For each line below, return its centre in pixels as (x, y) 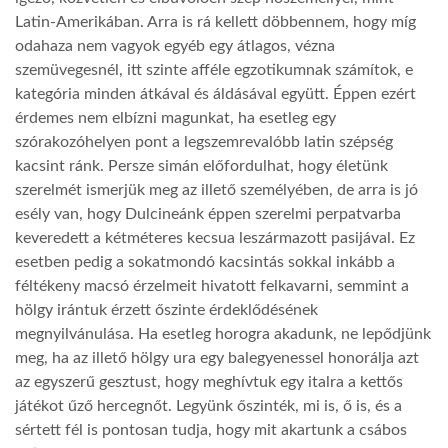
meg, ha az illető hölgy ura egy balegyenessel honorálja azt (217, 358)
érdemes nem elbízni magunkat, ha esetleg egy (175, 118)
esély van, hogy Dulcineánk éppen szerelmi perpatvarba (208, 214)
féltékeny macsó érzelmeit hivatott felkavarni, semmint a (212, 286)
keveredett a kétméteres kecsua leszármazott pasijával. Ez (215, 238)
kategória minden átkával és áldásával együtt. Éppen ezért (215, 94)
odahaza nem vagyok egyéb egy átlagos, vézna (175, 46)
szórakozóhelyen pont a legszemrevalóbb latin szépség (204, 142)
